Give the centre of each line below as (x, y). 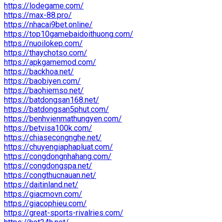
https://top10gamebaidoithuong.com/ (69, 34)
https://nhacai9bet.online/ (48, 24)
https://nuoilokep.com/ (43, 43)
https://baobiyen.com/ (42, 81)
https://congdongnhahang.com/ (58, 156)
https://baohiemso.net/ (44, 90)
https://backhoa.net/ (39, 71)
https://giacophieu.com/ (45, 203)
